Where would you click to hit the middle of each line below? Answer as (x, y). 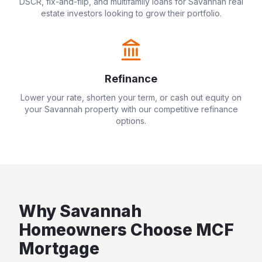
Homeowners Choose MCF (126, 230)
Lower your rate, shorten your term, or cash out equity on (131, 97)
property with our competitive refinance (160, 109)
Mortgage (59, 249)
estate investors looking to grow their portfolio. (131, 13)
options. (131, 121)
